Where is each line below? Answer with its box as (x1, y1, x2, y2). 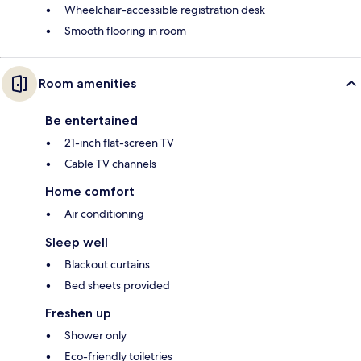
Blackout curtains (64, 257, 150, 272)
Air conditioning (64, 206, 144, 222)
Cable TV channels (64, 156, 156, 172)
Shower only (64, 328, 127, 343)
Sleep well (45, 234, 108, 251)
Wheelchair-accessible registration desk (64, 2, 265, 18)
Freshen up (45, 305, 111, 322)
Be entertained (45, 113, 138, 129)
